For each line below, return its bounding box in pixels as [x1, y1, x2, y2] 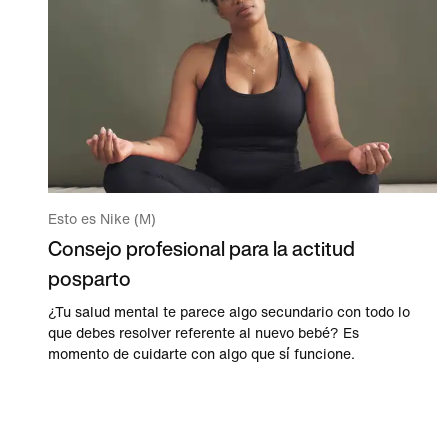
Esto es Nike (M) [48, 212, 156, 228]
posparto [48, 264, 131, 294]
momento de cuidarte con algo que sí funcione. [48, 347, 355, 363]
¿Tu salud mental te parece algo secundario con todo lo [48, 305, 410, 321]
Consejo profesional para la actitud [48, 234, 355, 264]
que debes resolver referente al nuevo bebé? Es [48, 326, 359, 342]
